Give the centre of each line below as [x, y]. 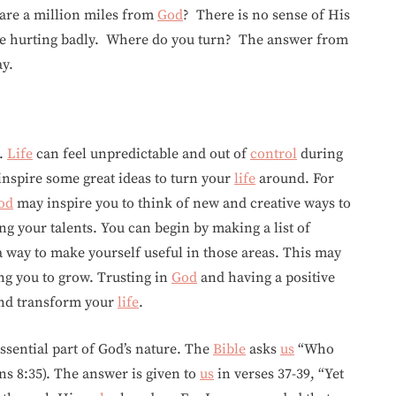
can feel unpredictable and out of [141, 154]
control [274, 154]
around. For [295, 179]
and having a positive [266, 278]
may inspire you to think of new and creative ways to [182, 203]
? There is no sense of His [267, 15]
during [320, 154]
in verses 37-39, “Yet [279, 374]
